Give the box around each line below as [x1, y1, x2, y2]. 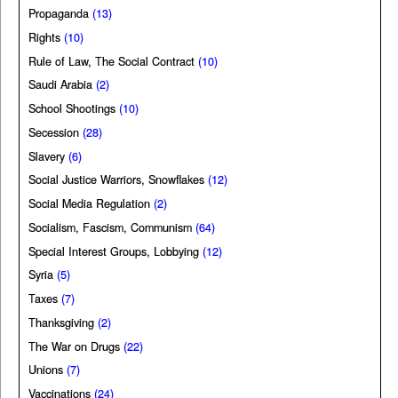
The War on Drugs [28, 338, 120, 354]
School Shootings [28, 100, 115, 117]
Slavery [28, 147, 65, 164]
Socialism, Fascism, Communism [28, 219, 192, 235]
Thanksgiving [28, 314, 94, 330]
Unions [28, 362, 63, 378]
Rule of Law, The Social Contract [28, 52, 195, 69]
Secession [28, 123, 79, 140]
